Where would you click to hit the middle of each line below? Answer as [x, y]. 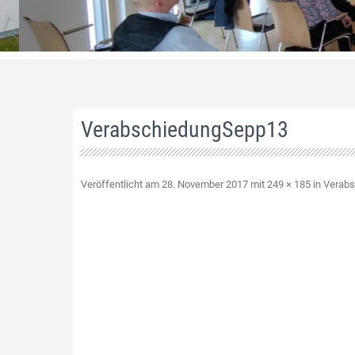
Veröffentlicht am [121, 185]
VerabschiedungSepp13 [185, 130]
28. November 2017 [205, 185]
